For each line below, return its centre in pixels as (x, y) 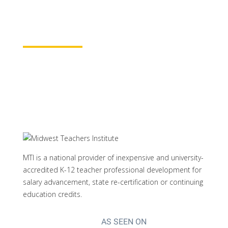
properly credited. (60, 7)
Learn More (52, 37)
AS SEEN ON (124, 222)
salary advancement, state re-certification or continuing (113, 182)
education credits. (52, 194)
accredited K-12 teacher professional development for (112, 170)
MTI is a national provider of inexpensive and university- (113, 158)
